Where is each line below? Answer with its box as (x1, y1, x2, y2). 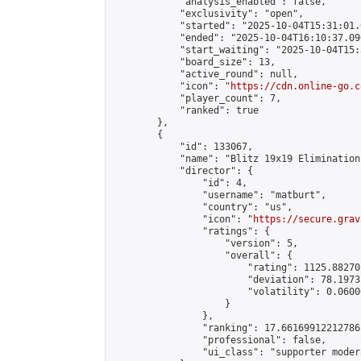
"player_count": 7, (112, 93, 281, 104)
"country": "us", (112, 201, 293, 213)
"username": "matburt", (112, 189, 326, 201)
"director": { (112, 165, 253, 176)
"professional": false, (112, 334, 326, 346)
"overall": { (112, 250, 293, 261)
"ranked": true (112, 105, 259, 116)
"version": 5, (112, 238, 298, 249)
